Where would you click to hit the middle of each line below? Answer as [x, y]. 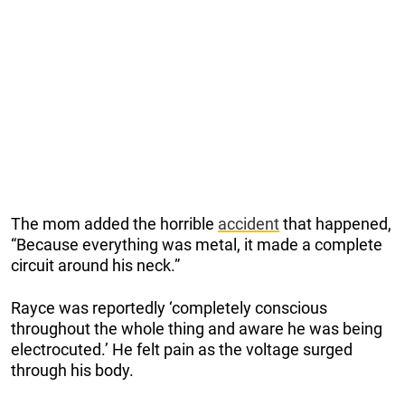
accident [249, 223]
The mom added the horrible [114, 223]
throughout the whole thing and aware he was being [197, 328]
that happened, [335, 223]
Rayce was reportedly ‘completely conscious [169, 307]
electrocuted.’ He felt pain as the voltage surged [182, 349]
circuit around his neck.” [95, 265]
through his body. [72, 370]
